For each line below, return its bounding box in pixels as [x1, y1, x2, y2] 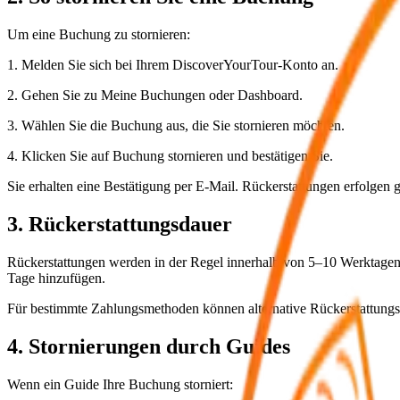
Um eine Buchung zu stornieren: [7, 27, 190, 43]
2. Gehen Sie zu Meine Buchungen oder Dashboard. [7, 87, 303, 104]
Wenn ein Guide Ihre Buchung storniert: [7, 376, 233, 392]
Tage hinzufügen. [7, 271, 105, 287]
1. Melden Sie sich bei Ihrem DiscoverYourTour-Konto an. [7, 57, 338, 73]
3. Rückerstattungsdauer [7, 212, 232, 237]
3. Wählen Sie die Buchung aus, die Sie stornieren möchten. [7, 118, 345, 134]
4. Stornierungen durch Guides [7, 335, 290, 359]
